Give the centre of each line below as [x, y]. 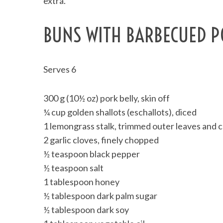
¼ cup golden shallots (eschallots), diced [120, 112]
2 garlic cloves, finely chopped [101, 140]
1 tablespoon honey [81, 181]
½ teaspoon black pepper [92, 154]
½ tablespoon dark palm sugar [100, 195]
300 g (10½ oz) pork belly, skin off [107, 98]
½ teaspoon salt [73, 167]
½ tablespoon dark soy [86, 209]
